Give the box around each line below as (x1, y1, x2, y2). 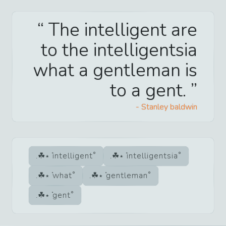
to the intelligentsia (41, 37, 197, 63)
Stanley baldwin (141, 101, 197, 112)
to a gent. (110, 78, 191, 103)
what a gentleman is (33, 58, 197, 83)
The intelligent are (44, 17, 197, 42)
